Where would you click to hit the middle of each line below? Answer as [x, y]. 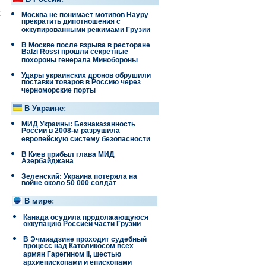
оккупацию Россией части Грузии [82, 225]
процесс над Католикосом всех [78, 247]
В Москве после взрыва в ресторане [86, 45]
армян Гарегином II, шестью [72, 256]
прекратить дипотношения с [71, 23]
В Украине [44, 109]
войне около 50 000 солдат [69, 184]
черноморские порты [58, 92]
